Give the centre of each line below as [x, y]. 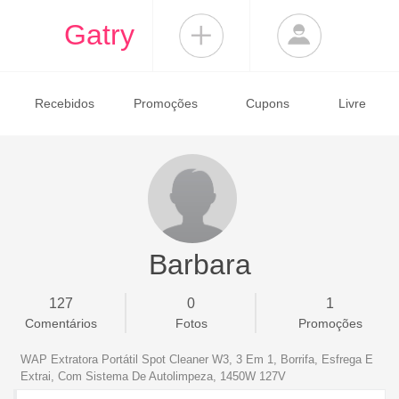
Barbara [199, 265]
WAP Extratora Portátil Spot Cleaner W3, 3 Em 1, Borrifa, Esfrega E [197, 359]
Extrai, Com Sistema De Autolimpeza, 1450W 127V [153, 376]
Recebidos [64, 103]
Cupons [267, 103]
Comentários [61, 323]
